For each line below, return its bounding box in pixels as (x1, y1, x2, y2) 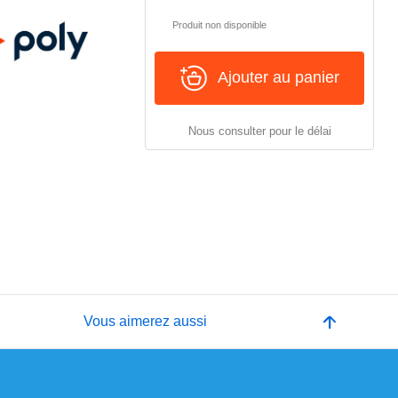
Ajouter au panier (217, 68, 339, 86)
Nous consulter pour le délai (187, 124, 331, 138)
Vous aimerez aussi (83, 314, 207, 330)
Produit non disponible (172, 20, 267, 30)
